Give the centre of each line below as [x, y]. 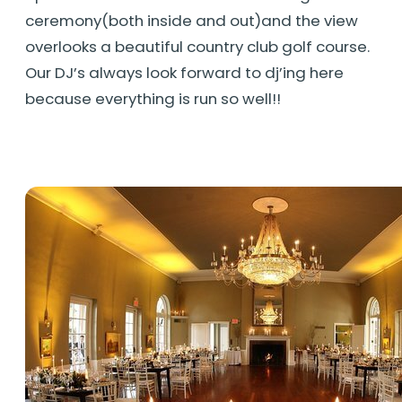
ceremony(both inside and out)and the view [192, 21]
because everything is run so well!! [153, 99]
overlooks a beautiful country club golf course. [197, 47]
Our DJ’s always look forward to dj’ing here [184, 73]
